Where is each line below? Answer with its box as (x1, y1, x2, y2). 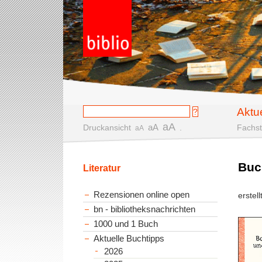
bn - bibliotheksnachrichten (94, 204, 196, 214)
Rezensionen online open (94, 189, 190, 199)
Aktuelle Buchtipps (94, 233, 165, 243)
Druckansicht (83, 123, 132, 133)
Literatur (83, 162, 121, 173)
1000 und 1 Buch (94, 218, 158, 229)
